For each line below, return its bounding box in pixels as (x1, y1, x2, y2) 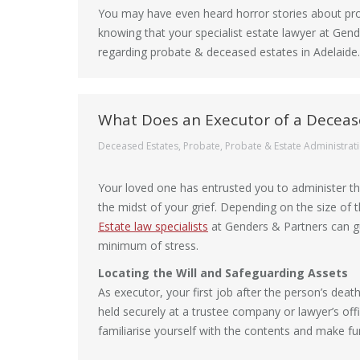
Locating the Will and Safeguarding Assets (98, 265, 348, 280)
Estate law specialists (98, 219, 208, 234)
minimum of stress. (98, 238, 198, 253)
